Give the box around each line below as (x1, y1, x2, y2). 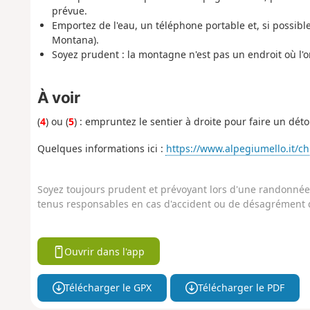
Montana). (51, 33, 99, 47)
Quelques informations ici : (37, 141, 166, 155)
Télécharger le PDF (197, 281, 284, 295)
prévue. (51, 4, 87, 18)
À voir (37, 87, 80, 107)
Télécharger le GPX (64, 281, 152, 295)
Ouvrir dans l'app (64, 244, 145, 258)
